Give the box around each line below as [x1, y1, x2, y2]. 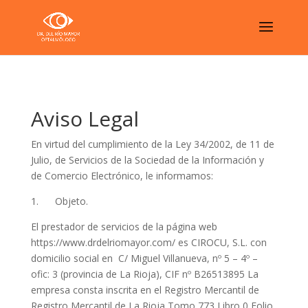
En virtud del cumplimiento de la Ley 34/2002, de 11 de [30, 137, 274, 151]
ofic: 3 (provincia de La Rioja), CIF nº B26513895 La [30, 267, 258, 280]
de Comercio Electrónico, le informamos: [30, 169, 213, 182]
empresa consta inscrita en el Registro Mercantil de [30, 283, 259, 296]
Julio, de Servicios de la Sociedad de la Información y [30, 153, 264, 166]
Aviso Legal [30, 104, 139, 133]
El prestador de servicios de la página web [30, 220, 217, 233]
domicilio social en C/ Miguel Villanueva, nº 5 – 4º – [30, 252, 258, 265]
